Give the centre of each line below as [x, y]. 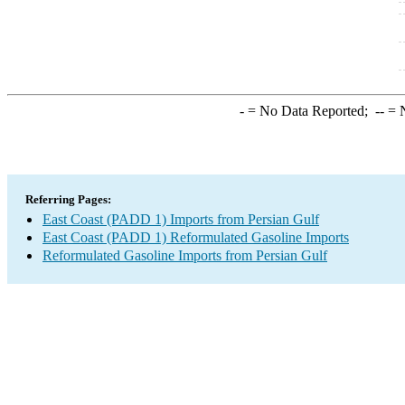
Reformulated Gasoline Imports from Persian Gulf [185, 255]
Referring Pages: [68, 199]
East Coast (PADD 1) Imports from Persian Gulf [181, 219]
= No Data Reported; [309, 111]
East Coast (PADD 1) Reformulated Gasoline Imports [196, 237]
